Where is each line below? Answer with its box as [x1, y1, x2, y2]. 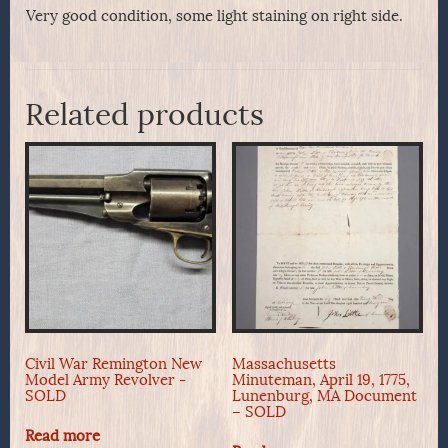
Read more [25, 427, 100, 446]
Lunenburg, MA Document [231, 386, 417, 405]
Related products [25, 97, 264, 134]
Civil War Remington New [25, 354, 202, 373]
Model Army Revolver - [25, 370, 186, 389]
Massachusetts [231, 354, 336, 373]
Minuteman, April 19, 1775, [231, 370, 410, 389]
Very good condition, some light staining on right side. [26, 7, 403, 26]
